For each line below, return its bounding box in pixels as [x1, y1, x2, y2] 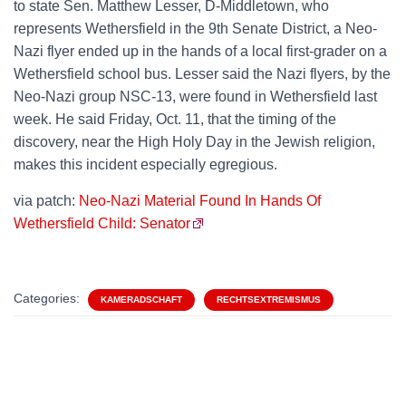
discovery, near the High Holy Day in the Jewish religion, [14, 134, 375, 150]
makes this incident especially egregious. [14, 157, 277, 172]
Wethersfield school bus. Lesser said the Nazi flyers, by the [14, 66, 391, 82]
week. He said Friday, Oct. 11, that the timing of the [14, 111, 336, 127]
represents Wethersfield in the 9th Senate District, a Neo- [14, 21, 377, 36]
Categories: [14, 291, 83, 305]
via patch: [14, 193, 79, 208]
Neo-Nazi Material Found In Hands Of [79, 193, 321, 208]
